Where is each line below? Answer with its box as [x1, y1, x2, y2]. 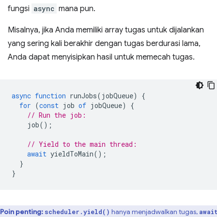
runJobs [70, 91, 97, 101]
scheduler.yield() [45, 208, 110, 216]
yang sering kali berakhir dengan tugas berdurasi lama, [8, 39, 201, 49]
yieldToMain [50, 149, 93, 159]
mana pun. [57, 4, 95, 14]
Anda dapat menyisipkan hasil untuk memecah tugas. [8, 52, 195, 62]
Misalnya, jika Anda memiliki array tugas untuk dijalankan [8, 25, 204, 35]
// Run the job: [27, 110, 86, 120]
